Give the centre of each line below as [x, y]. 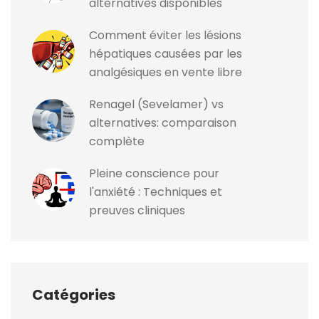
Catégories [74, 295]
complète [117, 142]
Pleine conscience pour [154, 174]
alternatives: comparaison [163, 123]
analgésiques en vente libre [166, 73]
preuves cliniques [137, 211]
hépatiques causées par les [166, 54]
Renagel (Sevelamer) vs [156, 105]
